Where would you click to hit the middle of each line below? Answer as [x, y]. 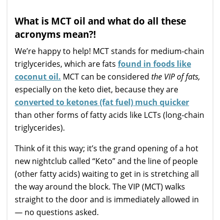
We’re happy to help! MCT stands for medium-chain [110, 51]
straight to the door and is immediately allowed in [107, 199]
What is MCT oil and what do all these [100, 21]
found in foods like [154, 64]
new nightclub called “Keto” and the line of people [106, 161]
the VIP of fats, [176, 76]
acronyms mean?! [55, 34]
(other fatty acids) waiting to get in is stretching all [107, 174]
